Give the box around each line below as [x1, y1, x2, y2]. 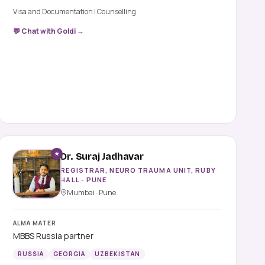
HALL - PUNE [60, 174, 107, 184]
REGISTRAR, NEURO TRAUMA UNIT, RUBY [60, 165, 216, 174]
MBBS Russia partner [13, 230, 94, 242]
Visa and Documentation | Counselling [97, 6, 137, 17]
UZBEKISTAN [95, 250, 141, 258]
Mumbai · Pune [67, 187, 117, 198]
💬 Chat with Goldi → [13, 25, 85, 36]
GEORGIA [53, 250, 86, 258]
